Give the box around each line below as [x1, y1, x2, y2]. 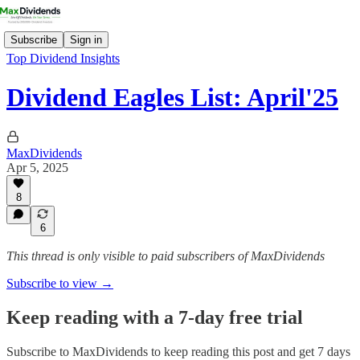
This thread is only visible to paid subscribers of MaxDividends [6, 249, 325, 263]
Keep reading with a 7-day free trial [6, 306, 303, 328]
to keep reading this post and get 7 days [148, 344, 350, 358]
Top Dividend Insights [6, 51, 120, 65]
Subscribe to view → [6, 276, 113, 290]
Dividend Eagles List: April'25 [6, 83, 338, 112]
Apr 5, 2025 [6, 160, 68, 174]
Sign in [70, 33, 102, 46]
